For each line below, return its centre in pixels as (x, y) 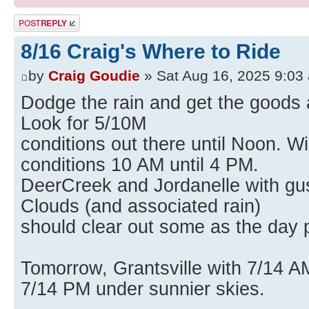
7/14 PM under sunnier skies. (143, 289)
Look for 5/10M (83, 123)
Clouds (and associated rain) (141, 206)
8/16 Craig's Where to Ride (151, 51)
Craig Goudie (94, 75)
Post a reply (38, 19)
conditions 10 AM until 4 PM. (140, 165)
